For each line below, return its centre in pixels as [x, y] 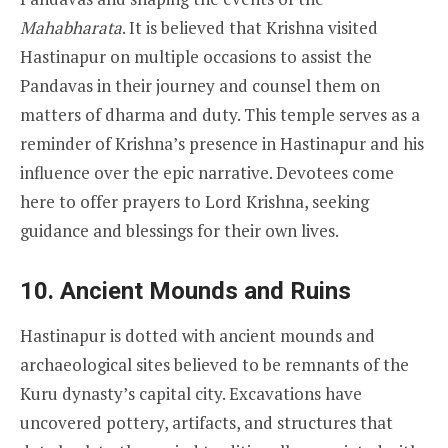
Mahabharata [71, 27]
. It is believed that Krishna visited [250, 27]
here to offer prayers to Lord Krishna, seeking [194, 201]
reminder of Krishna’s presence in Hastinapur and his [222, 143]
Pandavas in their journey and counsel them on [200, 85]
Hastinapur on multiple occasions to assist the [196, 56]
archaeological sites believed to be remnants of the [214, 364]
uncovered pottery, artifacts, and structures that [206, 422]
